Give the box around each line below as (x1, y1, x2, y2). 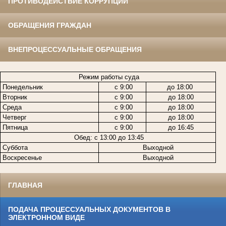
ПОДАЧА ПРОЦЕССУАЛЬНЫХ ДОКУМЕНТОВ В (8, 205, 171, 214)
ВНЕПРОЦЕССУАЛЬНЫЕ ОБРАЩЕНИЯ (8, 45, 142, 54)
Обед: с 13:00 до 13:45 (72, 134, 144, 142)
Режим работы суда (77, 73, 139, 81)
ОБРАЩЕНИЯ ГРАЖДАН (8, 21, 91, 30)
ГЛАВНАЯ (8, 181, 42, 190)
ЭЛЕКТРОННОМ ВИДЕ (8, 213, 85, 222)
